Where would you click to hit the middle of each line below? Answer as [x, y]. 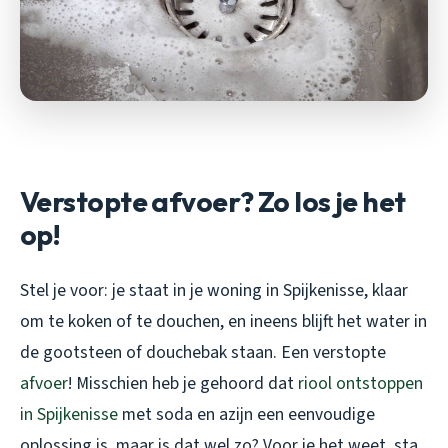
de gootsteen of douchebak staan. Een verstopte [203, 353]
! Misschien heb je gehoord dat [183, 384]
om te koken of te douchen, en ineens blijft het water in [223, 322]
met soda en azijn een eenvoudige [246, 415]
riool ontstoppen [360, 384]
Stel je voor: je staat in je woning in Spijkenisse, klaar [214, 291]
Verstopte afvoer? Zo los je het [213, 202]
